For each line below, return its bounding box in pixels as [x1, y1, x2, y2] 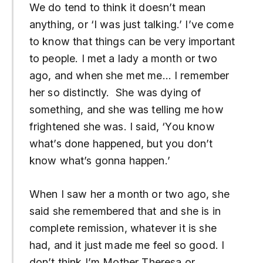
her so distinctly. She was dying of [29, 86, 202, 99]
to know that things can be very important [29, 35, 235, 48]
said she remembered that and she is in [29, 204, 221, 217]
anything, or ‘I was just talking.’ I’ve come [29, 18, 234, 31]
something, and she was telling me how [29, 103, 224, 116]
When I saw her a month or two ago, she [29, 187, 230, 200]
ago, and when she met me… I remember [29, 69, 230, 82]
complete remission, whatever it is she [29, 221, 217, 234]
